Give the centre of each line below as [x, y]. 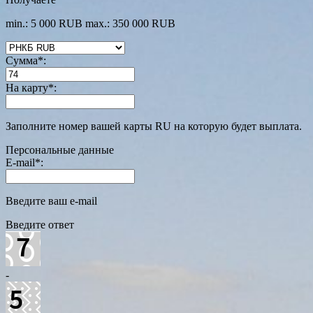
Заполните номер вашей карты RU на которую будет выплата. [154, 126]
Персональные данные [60, 150]
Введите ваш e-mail [51, 201]
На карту [27, 88]
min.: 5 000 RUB [44, 24]
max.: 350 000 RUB [130, 24]
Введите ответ [40, 225]
